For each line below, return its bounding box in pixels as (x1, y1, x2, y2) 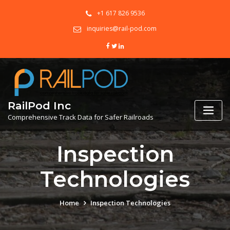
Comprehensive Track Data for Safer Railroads (8, 112, 154, 122)
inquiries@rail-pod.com (87, 24, 157, 33)
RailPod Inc (8, 99, 71, 112)
